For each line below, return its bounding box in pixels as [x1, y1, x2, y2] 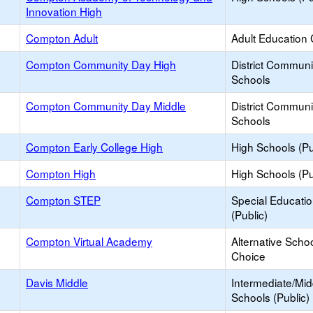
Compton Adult [26, 30, 98, 45]
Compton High [26, 166, 96, 181]
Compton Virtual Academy [26, 233, 152, 249]
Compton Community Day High [26, 57, 176, 72]
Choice [231, 248, 265, 263]
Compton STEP [26, 192, 101, 208]
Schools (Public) [231, 289, 310, 305]
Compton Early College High [26, 139, 163, 154]
